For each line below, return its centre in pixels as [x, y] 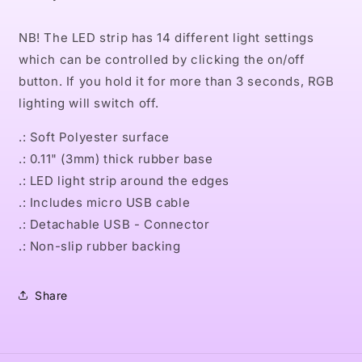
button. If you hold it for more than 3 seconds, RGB [177, 81]
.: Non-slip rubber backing [100, 246]
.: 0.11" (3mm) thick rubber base [116, 159]
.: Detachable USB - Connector [114, 224]
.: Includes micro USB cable [105, 202]
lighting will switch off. [89, 103]
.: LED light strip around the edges [124, 181]
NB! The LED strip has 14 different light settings [166, 38]
